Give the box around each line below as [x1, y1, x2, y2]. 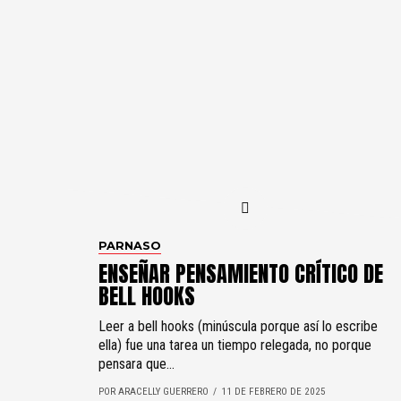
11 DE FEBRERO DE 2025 [221, 386, 326, 397]
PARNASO [98, 239, 161, 252]
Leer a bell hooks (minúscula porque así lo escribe [98, 318, 378, 335]
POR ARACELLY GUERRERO [98, 386, 209, 397]
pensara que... [98, 355, 175, 372]
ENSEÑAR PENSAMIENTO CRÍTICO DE [98, 258, 383, 290]
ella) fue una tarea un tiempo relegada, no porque [98, 337, 371, 354]
